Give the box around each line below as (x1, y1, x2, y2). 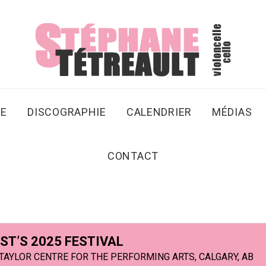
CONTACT (107, 150, 159, 162)
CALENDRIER (126, 106, 192, 118)
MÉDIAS (212, 106, 252, 118)
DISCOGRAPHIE (27, 106, 106, 118)
